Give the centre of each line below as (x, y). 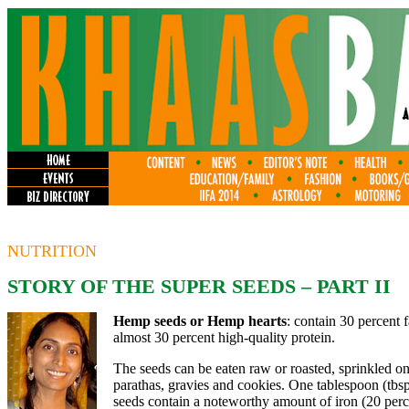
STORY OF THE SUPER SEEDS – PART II (199, 286)
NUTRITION (52, 251)
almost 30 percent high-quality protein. (224, 337)
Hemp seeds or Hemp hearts (200, 321)
